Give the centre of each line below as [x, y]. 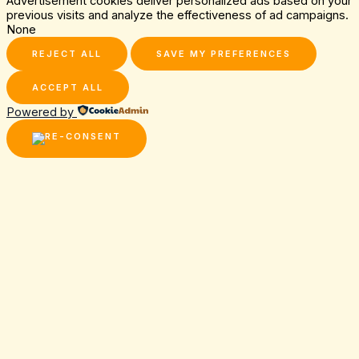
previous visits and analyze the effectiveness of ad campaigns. [177, 15]
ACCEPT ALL [68, 87]
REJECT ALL [67, 53]
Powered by [40, 112]
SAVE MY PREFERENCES [224, 53]
